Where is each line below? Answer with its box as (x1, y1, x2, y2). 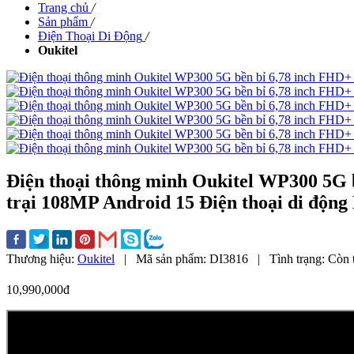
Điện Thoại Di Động (38, 28, 142, 43)
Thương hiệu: (6, 252, 77, 266)
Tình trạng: (269, 252, 328, 266)
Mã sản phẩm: (136, 252, 209, 266)
